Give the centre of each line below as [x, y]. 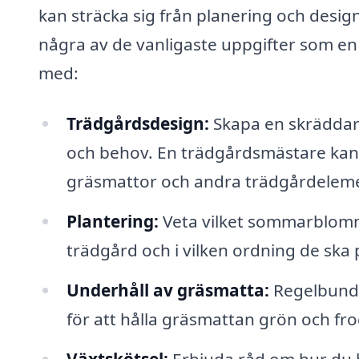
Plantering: [112, 222]
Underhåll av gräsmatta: [167, 290]
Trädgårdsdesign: [137, 124]
